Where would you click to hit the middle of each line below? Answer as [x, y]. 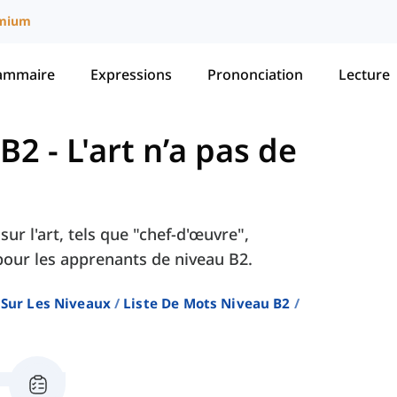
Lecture [364, 74]
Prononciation [255, 74]
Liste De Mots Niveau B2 [207, 304]
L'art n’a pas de [182, 151]
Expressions [131, 74]
